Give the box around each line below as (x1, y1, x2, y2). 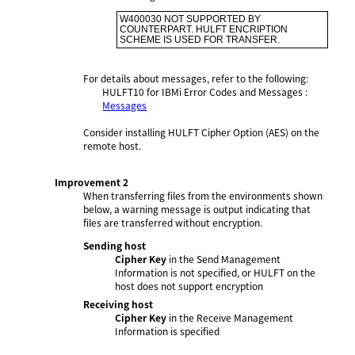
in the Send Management (166, 251, 281, 265)
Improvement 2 (55, 174, 129, 189)
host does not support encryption (115, 278, 264, 292)
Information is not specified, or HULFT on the (115, 265, 316, 279)
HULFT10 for (102, 84, 162, 98)
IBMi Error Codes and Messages (162, 84, 303, 98)
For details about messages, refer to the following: (83, 71, 309, 85)
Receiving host (83, 296, 154, 311)
